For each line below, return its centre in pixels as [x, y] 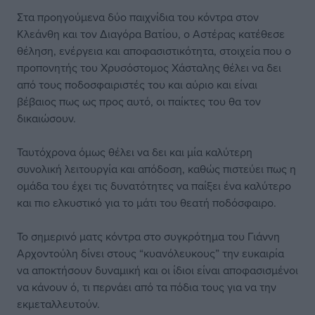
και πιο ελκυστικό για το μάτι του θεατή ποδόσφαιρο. [147, 202]
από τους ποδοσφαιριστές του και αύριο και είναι [137, 84]
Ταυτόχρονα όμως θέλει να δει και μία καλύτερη [135, 152]
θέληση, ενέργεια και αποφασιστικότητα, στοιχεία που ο [154, 51]
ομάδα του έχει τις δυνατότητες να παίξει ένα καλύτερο [154, 186]
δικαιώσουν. [46, 118]
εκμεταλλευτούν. [58, 304]
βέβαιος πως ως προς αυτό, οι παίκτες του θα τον [139, 101]
